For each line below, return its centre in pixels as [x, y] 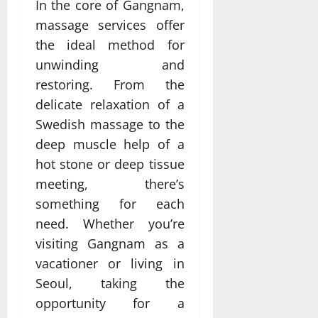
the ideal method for [110, 45]
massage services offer [110, 25]
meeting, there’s [110, 184]
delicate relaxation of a [110, 105]
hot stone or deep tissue [110, 164]
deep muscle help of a [110, 144]
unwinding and [110, 65]
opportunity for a [110, 303]
